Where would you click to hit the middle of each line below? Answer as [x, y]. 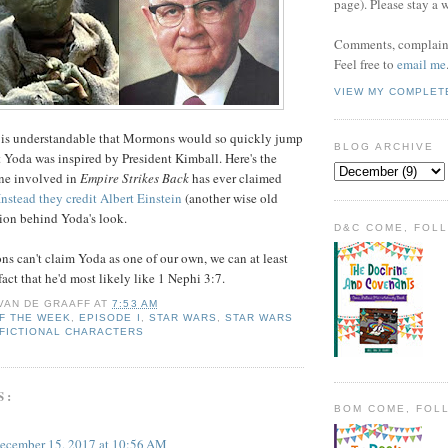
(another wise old [230, 197]
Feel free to [365, 64]
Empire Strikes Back [134, 177]
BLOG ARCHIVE [384, 146]
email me [421, 64]
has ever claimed [235, 177]
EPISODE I [110, 318]
